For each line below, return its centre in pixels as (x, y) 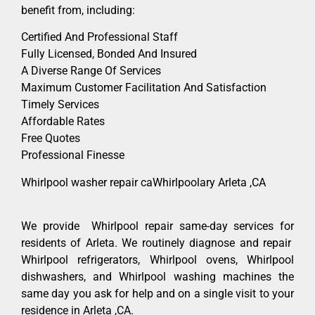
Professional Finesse (73, 155)
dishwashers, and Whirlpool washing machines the (157, 276)
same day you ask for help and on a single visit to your (157, 293)
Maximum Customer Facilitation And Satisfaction (144, 88)
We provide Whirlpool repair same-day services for (157, 226)
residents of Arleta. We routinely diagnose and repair (157, 243)
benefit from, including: (78, 10)
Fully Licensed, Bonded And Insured (109, 54)
